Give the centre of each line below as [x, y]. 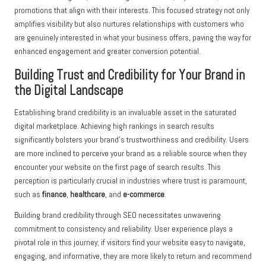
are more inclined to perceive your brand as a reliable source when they [130, 153]
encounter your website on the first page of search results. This [118, 167]
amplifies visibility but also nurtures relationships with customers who [129, 24]
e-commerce [144, 194]
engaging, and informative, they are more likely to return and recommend [133, 256]
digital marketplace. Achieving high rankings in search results [114, 126]
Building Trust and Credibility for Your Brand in [129, 75]
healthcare [88, 194]
